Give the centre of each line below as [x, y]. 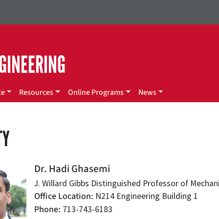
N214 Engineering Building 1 [146, 196]
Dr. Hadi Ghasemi [72, 169]
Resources [36, 92]
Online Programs [96, 92]
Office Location [63, 196]
